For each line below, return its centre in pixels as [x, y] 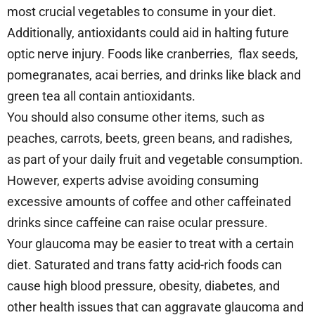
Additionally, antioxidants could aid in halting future [148, 33]
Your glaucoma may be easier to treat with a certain [150, 244]
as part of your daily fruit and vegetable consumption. [155, 160]
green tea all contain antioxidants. [103, 96]
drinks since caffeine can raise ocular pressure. [137, 223]
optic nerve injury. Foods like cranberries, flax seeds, [153, 54]
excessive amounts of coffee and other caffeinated [149, 202]
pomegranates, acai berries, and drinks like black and [154, 75]
